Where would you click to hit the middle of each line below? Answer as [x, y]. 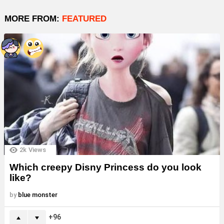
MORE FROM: [33, 19]
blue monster [38, 195]
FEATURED [84, 19]
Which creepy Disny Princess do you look [105, 167]
